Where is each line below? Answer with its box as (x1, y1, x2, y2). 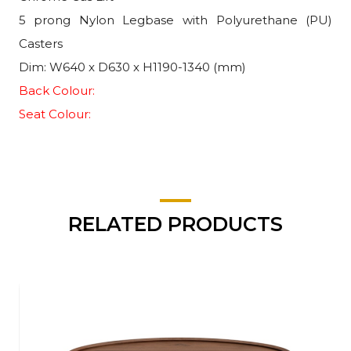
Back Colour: (18, 82, 95, 98)
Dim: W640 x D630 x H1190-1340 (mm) (18, 59, 246, 74)
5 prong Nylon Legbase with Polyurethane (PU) (18, 12, 333, 27)
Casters (18, 35, 63, 51)
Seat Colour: (18, 106, 91, 121)
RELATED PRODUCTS (67, 212, 283, 236)
